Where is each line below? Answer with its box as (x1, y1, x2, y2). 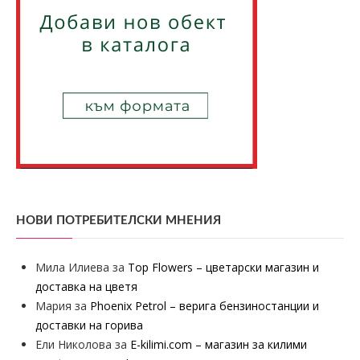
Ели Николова (35, 337, 112, 353)
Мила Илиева (35, 260, 109, 276)
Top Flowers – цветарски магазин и (128, 260, 319, 276)
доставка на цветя (35, 279, 137, 295)
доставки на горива (35, 317, 143, 333)
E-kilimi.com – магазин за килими (130, 337, 307, 353)
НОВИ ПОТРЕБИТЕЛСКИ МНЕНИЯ (16, 215, 221, 227)
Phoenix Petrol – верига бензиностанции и (90, 298, 319, 314)
